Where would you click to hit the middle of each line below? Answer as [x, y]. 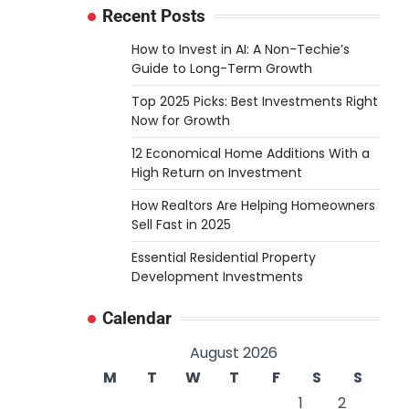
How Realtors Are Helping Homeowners [253, 205]
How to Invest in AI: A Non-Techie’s [241, 49]
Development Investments [217, 277]
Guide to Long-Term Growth [222, 68]
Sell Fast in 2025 [181, 225]
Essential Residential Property [224, 257]
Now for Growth [181, 121]
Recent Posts [154, 16]
